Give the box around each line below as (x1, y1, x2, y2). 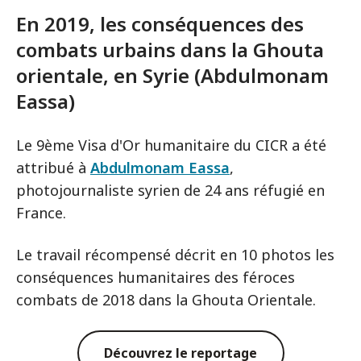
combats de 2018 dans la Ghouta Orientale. (16, 290, 316, 310)
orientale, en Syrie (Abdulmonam (16, 62, 329, 89)
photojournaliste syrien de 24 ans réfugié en (16, 180, 325, 201)
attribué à (16, 158, 90, 178)
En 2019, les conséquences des (16, 10, 304, 38)
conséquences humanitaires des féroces (16, 268, 295, 288)
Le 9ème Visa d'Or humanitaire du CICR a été (16, 135, 326, 156)
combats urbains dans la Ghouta (16, 36, 324, 64)
